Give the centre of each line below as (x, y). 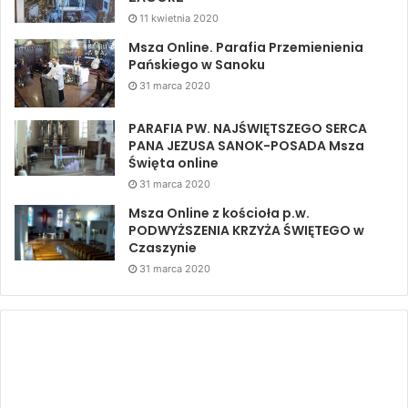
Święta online (173, 163)
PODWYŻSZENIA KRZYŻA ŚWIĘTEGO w (246, 230)
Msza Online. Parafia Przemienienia (246, 47)
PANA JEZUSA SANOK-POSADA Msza (246, 145)
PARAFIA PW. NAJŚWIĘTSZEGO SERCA (248, 128)
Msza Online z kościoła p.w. (219, 213)
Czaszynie (163, 247)
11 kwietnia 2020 (179, 18)
